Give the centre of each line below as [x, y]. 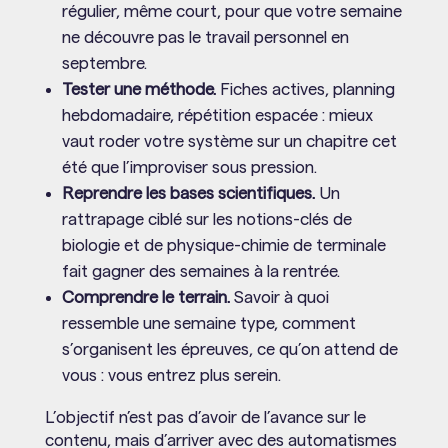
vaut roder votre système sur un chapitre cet [229, 141]
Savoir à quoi [279, 297]
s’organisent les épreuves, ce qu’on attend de [229, 349]
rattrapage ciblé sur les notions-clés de [206, 219]
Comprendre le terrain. [145, 297]
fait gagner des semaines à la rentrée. [200, 271]
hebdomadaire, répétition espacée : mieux [217, 115]
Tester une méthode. [138, 89]
